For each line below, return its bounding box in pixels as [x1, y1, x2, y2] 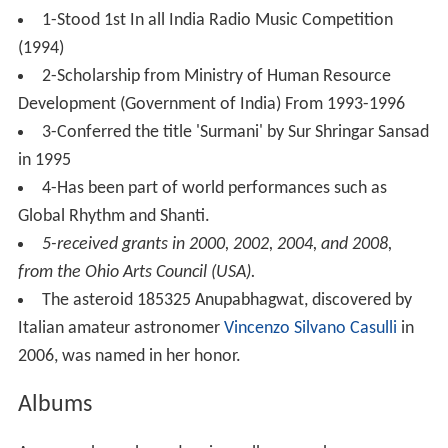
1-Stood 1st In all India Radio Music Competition [41, 10, 393, 30]
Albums [17, 392, 92, 417]
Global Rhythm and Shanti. [17, 206, 210, 226]
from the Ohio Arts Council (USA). [17, 262, 256, 282]
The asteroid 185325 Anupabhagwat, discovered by [41, 290, 412, 310]
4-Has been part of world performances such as [41, 178, 387, 198]
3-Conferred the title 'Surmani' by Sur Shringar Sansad [41, 122, 429, 142]
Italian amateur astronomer [17, 318, 224, 338]
